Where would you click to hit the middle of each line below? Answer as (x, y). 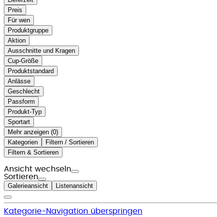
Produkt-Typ (25, 111)
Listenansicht (74, 186)
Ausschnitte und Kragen (41, 50)
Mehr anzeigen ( (30, 132)
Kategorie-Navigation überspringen (73, 211)
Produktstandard (31, 71)
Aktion (17, 40)
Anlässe (19, 81)
